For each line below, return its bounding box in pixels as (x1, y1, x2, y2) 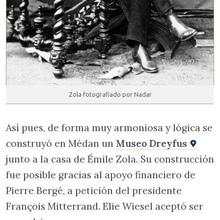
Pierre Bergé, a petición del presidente (6, 185, 182, 197)
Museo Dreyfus (116, 137, 190, 150)
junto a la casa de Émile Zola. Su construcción (6, 153, 214, 165)
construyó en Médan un (6, 137, 116, 150)
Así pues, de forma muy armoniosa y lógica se (6, 122, 213, 134)
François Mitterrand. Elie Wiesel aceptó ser (6, 200, 203, 213)
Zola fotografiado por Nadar (68, 91, 152, 99)
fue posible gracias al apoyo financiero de (6, 169, 195, 181)
